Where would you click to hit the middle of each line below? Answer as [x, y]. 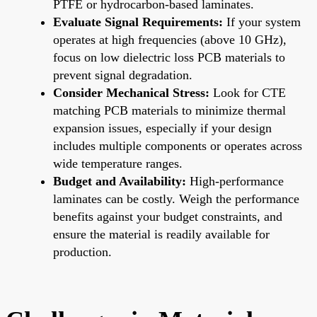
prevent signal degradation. [123, 75]
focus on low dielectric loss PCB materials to [169, 57]
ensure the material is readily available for [161, 234]
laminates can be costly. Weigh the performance [176, 198]
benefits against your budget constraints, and [168, 216]
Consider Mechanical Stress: [131, 92]
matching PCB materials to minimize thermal [169, 110]
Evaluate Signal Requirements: [138, 22]
